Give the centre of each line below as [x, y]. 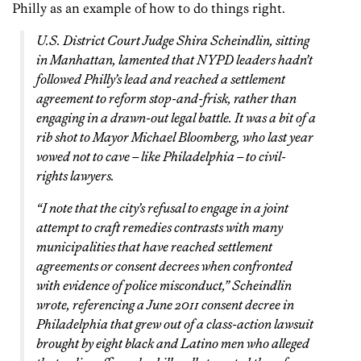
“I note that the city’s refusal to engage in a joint [162, 208]
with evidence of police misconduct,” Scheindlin [164, 286]
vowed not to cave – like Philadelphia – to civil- [161, 157]
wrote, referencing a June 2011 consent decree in [165, 305]
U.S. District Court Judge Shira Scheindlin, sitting [173, 41]
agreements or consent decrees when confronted [164, 266]
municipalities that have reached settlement [154, 247]
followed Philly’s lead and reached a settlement [161, 79]
